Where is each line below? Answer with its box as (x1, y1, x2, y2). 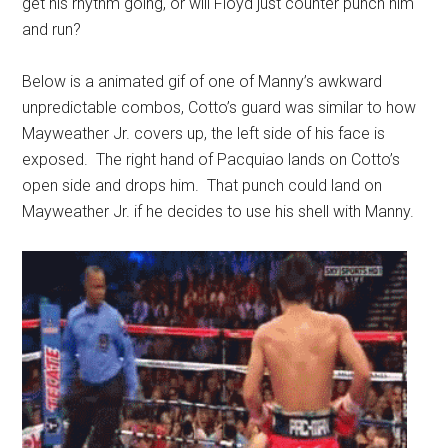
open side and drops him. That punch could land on (22, 176, 383, 195)
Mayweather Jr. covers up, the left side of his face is (22, 124, 386, 143)
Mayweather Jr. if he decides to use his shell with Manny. (22, 202, 415, 221)
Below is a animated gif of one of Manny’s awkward (22, 72, 383, 91)
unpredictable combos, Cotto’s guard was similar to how (22, 98, 417, 117)
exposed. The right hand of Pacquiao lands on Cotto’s (22, 150, 401, 169)
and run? (22, 20, 82, 39)
